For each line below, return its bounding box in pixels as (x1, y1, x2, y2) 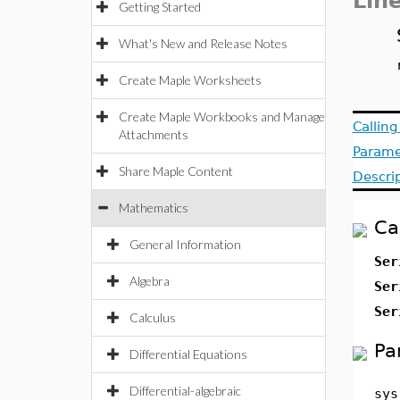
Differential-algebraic (129, 383, 241, 398)
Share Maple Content (119, 163, 233, 179)
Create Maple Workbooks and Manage (119, 109, 325, 124)
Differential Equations (129, 346, 247, 362)
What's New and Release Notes (119, 36, 287, 51)
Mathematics (119, 200, 188, 215)
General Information (129, 237, 241, 252)
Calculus (129, 310, 176, 325)
